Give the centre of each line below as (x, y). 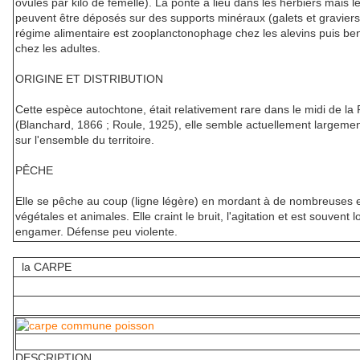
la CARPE (43, 267)
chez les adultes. (58, 49)
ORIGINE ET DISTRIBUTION (89, 79)
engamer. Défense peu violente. (96, 232)
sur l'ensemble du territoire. (85, 140)
